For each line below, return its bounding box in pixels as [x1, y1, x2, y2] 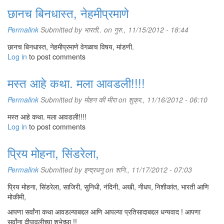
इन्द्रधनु [84, 164, 103, 174]
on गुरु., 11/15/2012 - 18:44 [102, 24, 188, 34]
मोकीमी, [7, 191, 26, 201]
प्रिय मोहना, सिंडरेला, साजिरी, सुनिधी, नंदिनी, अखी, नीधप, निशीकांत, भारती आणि [7, 181, 209, 191]
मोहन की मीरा [84, 94, 116, 104]
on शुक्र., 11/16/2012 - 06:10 [116, 94, 207, 104]
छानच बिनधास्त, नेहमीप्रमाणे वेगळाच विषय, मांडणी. [7, 41, 134, 51]
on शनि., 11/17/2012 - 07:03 [103, 164, 192, 174]
